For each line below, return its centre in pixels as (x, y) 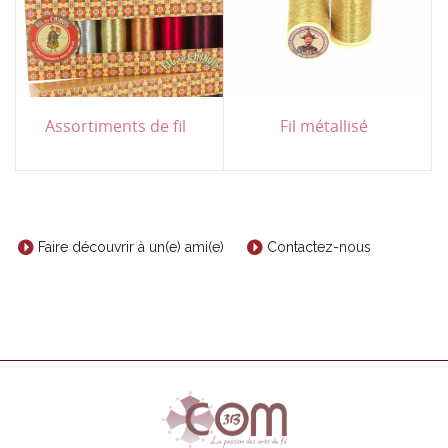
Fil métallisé (323, 125)
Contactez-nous (319, 247)
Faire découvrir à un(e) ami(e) (131, 247)
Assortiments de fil (115, 125)
